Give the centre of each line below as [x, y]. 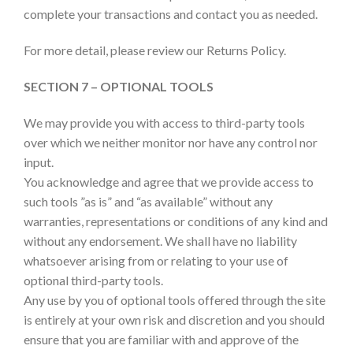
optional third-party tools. [93, 280]
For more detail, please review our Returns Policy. [155, 50]
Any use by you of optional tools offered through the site [175, 299]
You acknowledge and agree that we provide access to [169, 181]
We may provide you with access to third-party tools [164, 122]
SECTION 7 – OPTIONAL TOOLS [119, 86]
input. [39, 162]
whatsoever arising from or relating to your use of [156, 260]
